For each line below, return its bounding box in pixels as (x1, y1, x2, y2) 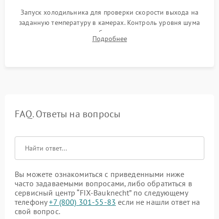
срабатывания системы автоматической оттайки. (33, 39, 186, 48)
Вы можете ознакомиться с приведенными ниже (15, 169, 185, 179)
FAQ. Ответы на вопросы (15, 108, 121, 121)
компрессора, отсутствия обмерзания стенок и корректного (15, 28, 204, 38)
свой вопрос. (15, 206, 60, 217)
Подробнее (92, 34, 127, 44)
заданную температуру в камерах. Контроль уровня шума (19, 18, 200, 27)
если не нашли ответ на (116, 197, 200, 207)
